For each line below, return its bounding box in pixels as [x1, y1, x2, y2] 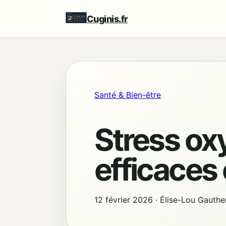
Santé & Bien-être [94, 90, 161, 100]
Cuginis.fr [87, 13, 128, 24]
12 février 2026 [94, 195, 153, 205]
